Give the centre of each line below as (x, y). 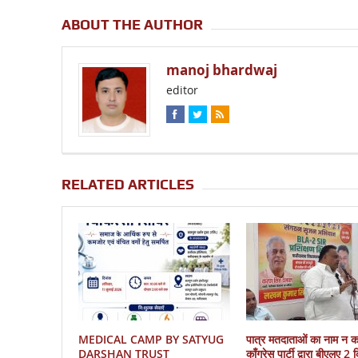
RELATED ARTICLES (127, 184)
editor (182, 90)
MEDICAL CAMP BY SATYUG (151, 339)
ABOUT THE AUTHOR (132, 25)
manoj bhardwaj (221, 70)
